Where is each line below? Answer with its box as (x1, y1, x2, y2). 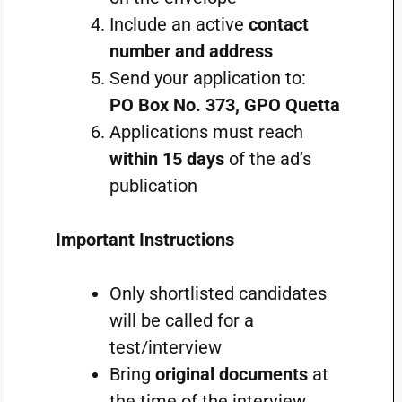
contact (248, 13, 309, 35)
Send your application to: (109, 66, 306, 89)
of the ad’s (223, 147, 311, 170)
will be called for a (109, 309, 254, 331)
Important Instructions (55, 228, 234, 250)
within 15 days (109, 147, 224, 170)
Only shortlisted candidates (109, 282, 327, 304)
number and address (109, 39, 273, 62)
